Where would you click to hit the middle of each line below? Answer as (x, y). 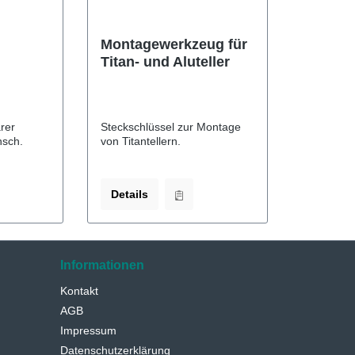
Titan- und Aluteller (165, 61)
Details (129, 194)
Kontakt (79, 291)
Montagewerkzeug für (174, 44)
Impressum (88, 330)
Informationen (102, 265)
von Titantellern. (140, 141)
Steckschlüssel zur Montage (170, 126)
